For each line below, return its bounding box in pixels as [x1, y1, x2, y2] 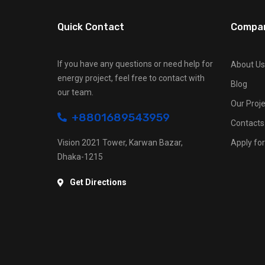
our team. [57, 88, 93, 97]
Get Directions [70, 177, 127, 187]
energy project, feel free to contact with [57, 73, 205, 83]
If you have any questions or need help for [57, 59, 213, 69]
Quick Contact [57, 21, 124, 33]
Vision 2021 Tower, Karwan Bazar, [57, 138, 183, 147]
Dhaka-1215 [57, 152, 103, 161]
